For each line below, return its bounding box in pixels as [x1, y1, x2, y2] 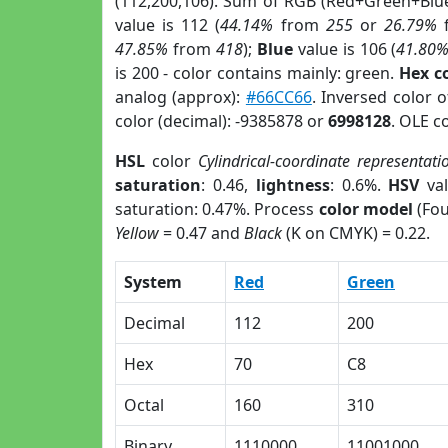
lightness [255, 174, 330, 196]
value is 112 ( [115, 14, 221, 36]
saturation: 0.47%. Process [115, 198, 319, 220]
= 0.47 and [159, 222, 244, 244]
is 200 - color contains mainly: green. [115, 62, 399, 84]
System [124, 271, 182, 293]
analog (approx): [115, 86, 246, 108]
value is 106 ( [292, 38, 397, 60]
